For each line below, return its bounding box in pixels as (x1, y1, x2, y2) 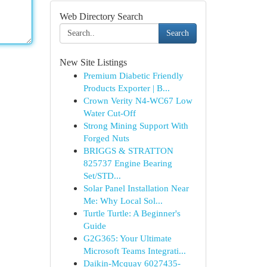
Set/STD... (83, 170, 121, 181)
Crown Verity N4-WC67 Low (83, 95, 193, 105)
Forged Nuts (83, 133, 129, 143)
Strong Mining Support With (83, 120, 188, 131)
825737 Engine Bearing (83, 158, 172, 168)
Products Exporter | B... (83, 83, 170, 93)
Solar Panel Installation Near (83, 183, 189, 193)
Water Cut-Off (83, 108, 136, 118)
